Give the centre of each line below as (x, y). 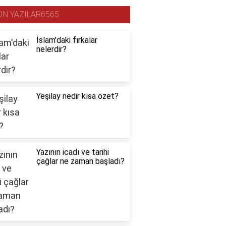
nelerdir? (51, 49)
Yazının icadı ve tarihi (72, 152)
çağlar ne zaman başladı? (80, 161)
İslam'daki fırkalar (67, 40)
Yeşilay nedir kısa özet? (77, 96)
